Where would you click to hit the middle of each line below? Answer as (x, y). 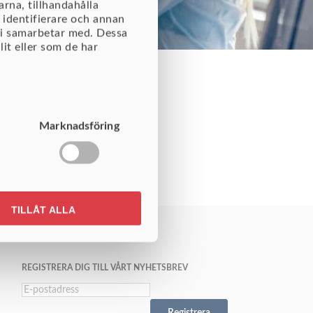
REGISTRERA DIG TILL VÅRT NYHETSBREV (105, 268)
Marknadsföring (79, 126)
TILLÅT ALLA (44, 210)
